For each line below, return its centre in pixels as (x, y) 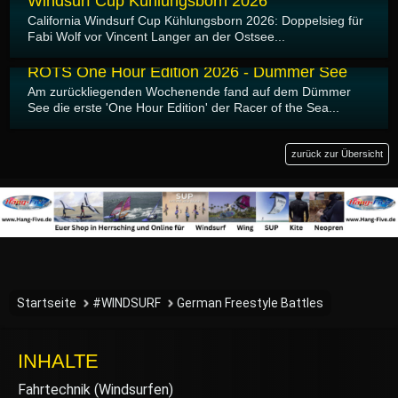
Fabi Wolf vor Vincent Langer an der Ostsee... (156, 36)
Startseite (47, 303)
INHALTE (58, 361)
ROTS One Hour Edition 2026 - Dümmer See (187, 72)
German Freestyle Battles (250, 303)
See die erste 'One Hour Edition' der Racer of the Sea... (183, 107)
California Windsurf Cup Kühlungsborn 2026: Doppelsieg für (195, 20)
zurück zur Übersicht (337, 154)
